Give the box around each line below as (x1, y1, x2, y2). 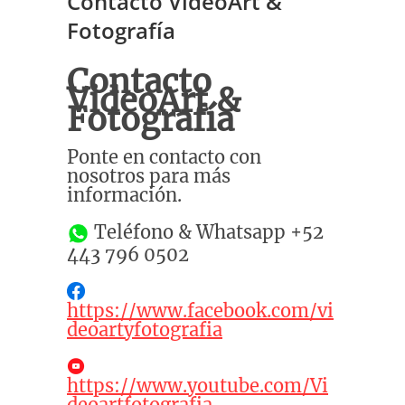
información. (67, 184, 182, 206)
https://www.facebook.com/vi (67, 299, 334, 322)
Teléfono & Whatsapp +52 (89, 221, 324, 243)
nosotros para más (67, 165, 231, 187)
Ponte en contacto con (67, 146, 261, 168)
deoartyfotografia (67, 318, 222, 341)
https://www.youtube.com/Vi (67, 374, 328, 397)
